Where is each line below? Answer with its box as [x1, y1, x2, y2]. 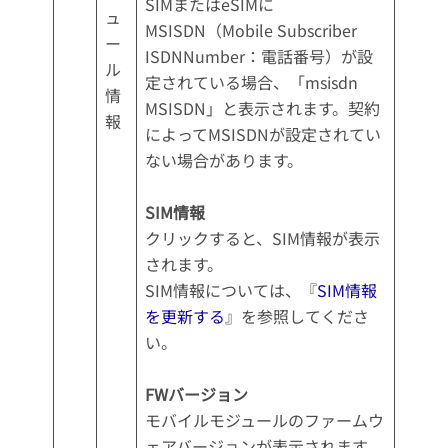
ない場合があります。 [144, 148, 303, 173]
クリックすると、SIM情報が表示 [144, 226, 380, 251]
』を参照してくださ [224, 304, 369, 329]
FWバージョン [144, 382, 248, 407]
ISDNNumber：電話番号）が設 [144, 44, 373, 69]
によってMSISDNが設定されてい [144, 122, 381, 147]
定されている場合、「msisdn [144, 70, 358, 95]
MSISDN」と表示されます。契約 [144, 96, 380, 121]
